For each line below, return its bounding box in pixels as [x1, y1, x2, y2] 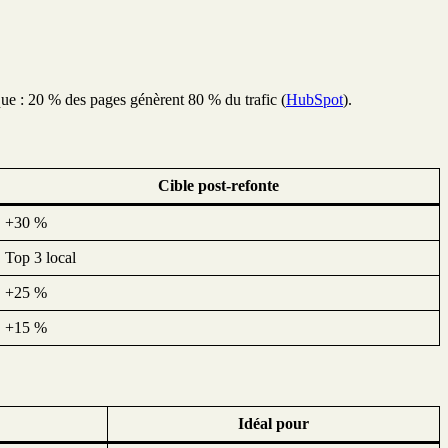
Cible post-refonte [157, 177, 279, 195]
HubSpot [286, 90, 343, 108]
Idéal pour [238, 414, 309, 432]
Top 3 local [5, 249, 76, 267]
